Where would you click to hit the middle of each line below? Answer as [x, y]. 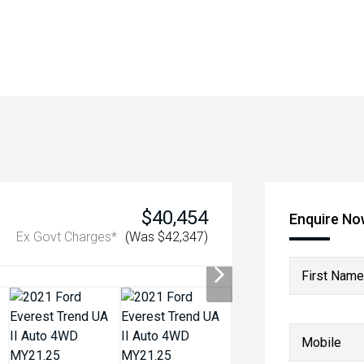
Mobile [322, 342]
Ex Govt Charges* [67, 237]
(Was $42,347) [167, 237]
